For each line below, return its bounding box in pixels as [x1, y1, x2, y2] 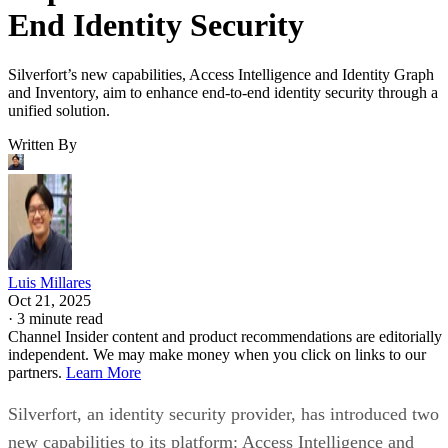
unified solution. [8, 101, 110, 119]
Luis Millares [8, 273, 91, 291]
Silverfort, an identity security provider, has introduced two [8, 403, 439, 424]
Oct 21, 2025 [8, 291, 91, 309]
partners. [8, 363, 66, 381]
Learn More [66, 363, 141, 381]
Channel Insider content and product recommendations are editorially [8, 327, 442, 345]
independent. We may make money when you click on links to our [8, 345, 426, 363]
